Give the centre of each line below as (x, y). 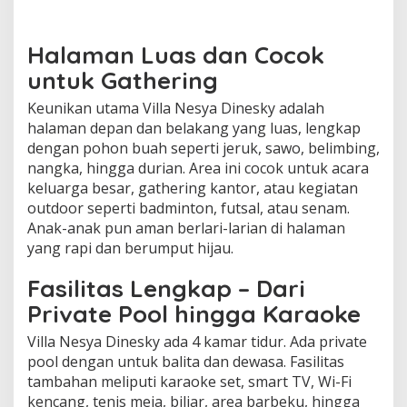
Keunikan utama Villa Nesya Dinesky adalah (176, 108)
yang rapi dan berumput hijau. (130, 248)
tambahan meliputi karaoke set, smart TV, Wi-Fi (189, 381)
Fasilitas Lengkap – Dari (166, 288)
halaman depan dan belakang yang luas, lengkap (194, 128)
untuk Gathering (123, 80)
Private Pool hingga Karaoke (194, 313)
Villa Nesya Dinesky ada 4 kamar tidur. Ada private (197, 341)
